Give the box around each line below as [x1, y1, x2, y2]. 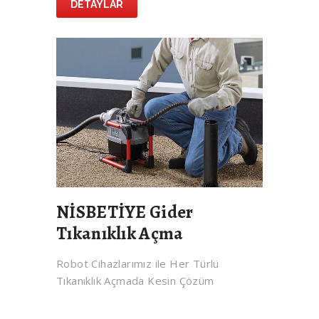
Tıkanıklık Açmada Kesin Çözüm [56, 273, 214, 288]
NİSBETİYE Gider [56, 200, 194, 225]
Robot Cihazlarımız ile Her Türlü [56, 256, 219, 271]
